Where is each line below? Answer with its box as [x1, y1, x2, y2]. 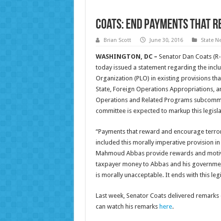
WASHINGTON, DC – [95, 53, 159, 61]
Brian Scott [103, 37, 131, 44]
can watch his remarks [95, 203, 159, 211]
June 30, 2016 [149, 37, 183, 44]
